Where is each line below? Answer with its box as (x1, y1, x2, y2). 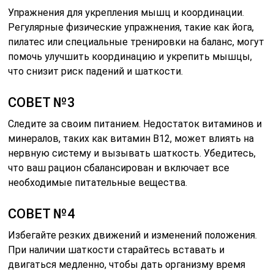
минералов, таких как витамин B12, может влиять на (8, 133, 254, 145)
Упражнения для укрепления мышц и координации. (8, 7, 245, 19)
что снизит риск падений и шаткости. (8, 65, 183, 78)
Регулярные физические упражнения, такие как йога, (8, 21, 254, 34)
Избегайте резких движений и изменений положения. (8, 229, 257, 242)
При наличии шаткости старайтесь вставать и (8, 244, 225, 256)
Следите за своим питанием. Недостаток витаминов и (8, 118, 262, 130)
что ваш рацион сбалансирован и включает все (8, 162, 230, 174)
